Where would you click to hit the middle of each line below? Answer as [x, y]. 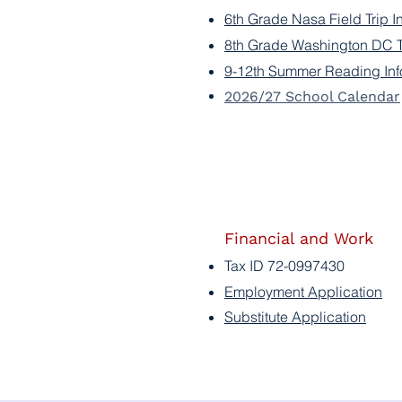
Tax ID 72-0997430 [284, 266]
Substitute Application [295, 317]
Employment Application [303, 292]
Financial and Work [299, 238]
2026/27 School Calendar [312, 96]
